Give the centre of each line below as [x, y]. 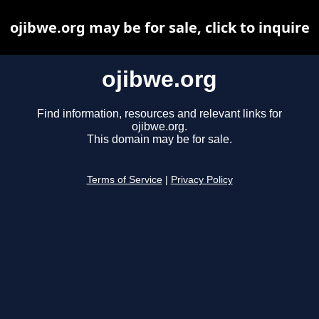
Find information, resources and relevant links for [159, 114]
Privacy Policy [202, 180]
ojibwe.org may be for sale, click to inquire [159, 27]
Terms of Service [124, 180]
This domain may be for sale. [159, 140]
